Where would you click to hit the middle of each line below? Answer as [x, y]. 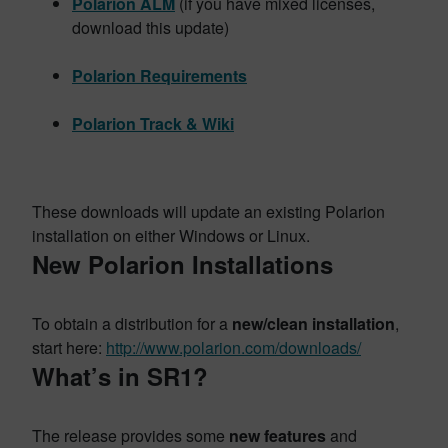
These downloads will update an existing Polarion [208, 211]
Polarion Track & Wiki [153, 123]
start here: [69, 347]
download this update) [150, 27]
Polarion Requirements [159, 75]
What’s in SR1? [120, 376]
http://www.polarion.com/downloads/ [233, 347]
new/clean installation [313, 323]
